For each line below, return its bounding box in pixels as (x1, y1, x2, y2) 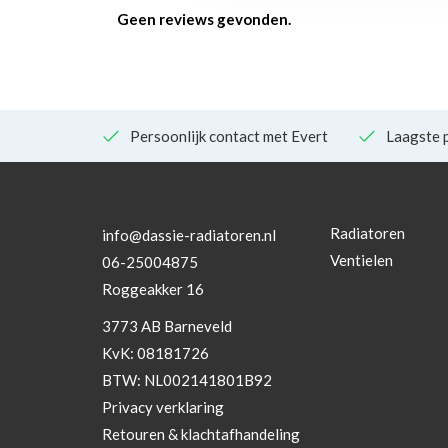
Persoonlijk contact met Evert (130, 126, 328, 145)
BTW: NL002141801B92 (102, 370, 272, 389)
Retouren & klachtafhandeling (102, 424, 300, 443)
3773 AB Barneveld (102, 316, 232, 335)
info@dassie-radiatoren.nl (102, 225, 276, 244)
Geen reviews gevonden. (117, 9, 291, 28)
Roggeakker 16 (102, 279, 204, 298)
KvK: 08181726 (102, 343, 209, 362)
